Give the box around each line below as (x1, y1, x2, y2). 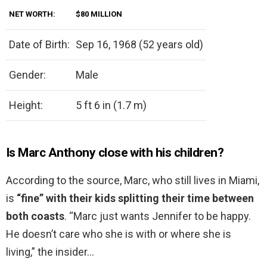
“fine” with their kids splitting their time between (17, 192, 254, 205)
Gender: (9, 69, 46, 82)
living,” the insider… (6, 246, 94, 259)
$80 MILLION (76, 10, 122, 19)
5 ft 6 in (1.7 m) (76, 99, 147, 112)
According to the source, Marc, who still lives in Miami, (6, 174, 259, 187)
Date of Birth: (9, 38, 70, 51)
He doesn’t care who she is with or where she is (6, 228, 231, 241)
